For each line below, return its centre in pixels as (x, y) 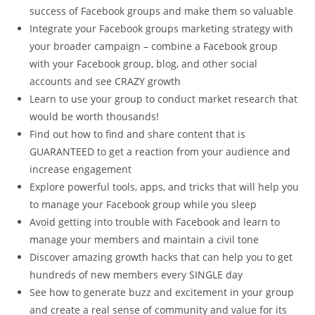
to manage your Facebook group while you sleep (143, 205)
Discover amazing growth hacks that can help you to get (161, 257)
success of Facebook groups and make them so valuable (162, 11)
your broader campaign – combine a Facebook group (154, 46)
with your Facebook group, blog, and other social (144, 64)
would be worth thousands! (95, 117)
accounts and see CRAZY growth (105, 82)
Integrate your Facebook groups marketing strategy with (162, 29)
